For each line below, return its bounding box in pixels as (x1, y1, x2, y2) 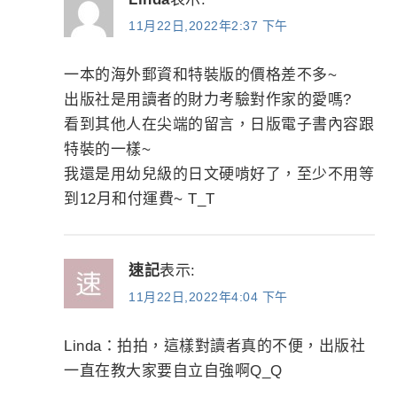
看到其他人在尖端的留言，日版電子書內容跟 (64, 115, 375, 133)
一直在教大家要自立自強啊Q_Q (64, 362, 283, 379)
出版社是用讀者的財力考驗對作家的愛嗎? (64, 90, 352, 108)
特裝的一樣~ (64, 140, 152, 158)
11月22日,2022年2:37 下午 (128, 19, 288, 34)
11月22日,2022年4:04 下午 (128, 290, 288, 305)
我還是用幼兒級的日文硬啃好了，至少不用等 (64, 165, 375, 183)
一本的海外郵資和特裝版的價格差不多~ (64, 66, 338, 83)
